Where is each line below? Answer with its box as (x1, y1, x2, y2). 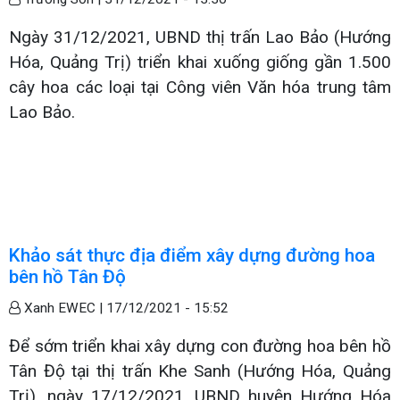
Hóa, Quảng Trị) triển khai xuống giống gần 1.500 (9, 51, 391, 72)
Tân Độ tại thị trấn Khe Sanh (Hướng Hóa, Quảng (9, 360, 391, 381)
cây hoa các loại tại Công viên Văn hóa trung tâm (9, 76, 391, 97)
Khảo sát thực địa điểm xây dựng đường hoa (9, 244, 375, 266)
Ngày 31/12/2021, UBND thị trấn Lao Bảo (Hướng (9, 26, 391, 47)
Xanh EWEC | (21, 299, 106, 316)
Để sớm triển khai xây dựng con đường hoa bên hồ (9, 335, 391, 356)
